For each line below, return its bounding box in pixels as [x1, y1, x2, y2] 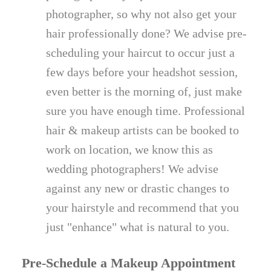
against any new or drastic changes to [46, 181, 230, 195]
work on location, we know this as [46, 143, 214, 157]
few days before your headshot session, [46, 65, 238, 79]
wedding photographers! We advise [46, 162, 219, 176]
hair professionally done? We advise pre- [46, 27, 247, 41]
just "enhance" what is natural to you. [46, 220, 230, 234]
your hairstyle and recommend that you [46, 201, 240, 215]
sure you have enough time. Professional [46, 104, 246, 118]
